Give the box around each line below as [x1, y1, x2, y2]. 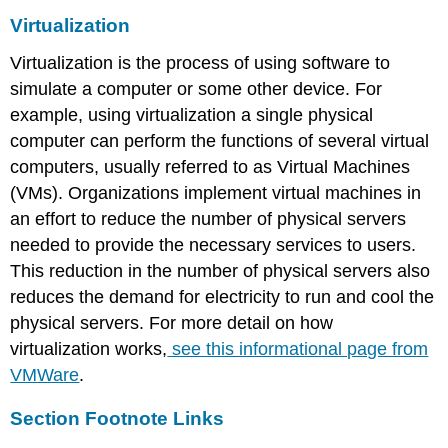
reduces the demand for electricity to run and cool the [10, 286, 435, 307]
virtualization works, [10, 338, 168, 359]
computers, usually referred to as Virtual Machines [10, 156, 411, 177]
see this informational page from [167, 338, 429, 359]
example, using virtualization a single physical [10, 104, 374, 125]
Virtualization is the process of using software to [10, 52, 391, 73]
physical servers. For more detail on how [10, 312, 334, 333]
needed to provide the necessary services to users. [10, 234, 417, 255]
